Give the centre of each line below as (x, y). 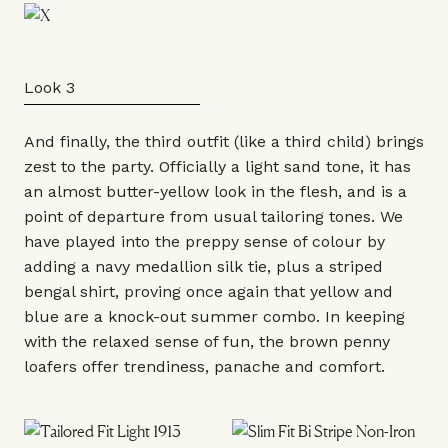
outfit (208, 141)
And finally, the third (105, 141)
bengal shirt (69, 291)
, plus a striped (325, 266)
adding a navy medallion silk (136, 266)
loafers (50, 366)
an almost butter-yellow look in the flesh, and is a (215, 191)
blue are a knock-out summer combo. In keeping (214, 316)
